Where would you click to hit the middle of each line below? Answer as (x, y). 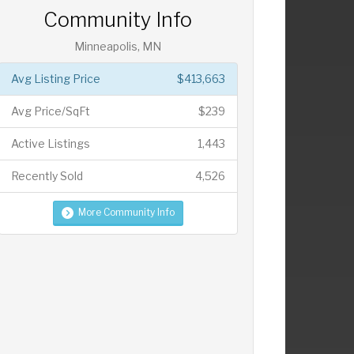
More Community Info (126, 213)
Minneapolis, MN (118, 47)
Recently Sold (47, 176)
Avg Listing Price (55, 79)
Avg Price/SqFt (50, 111)
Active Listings (50, 144)
